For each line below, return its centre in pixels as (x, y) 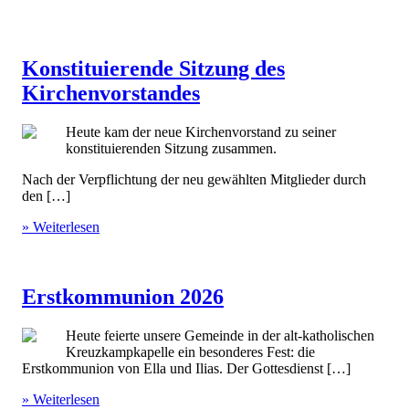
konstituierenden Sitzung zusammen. (171, 148)
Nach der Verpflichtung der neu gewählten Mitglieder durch (194, 179)
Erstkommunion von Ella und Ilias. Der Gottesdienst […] (186, 368)
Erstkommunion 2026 (123, 296)
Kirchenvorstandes (111, 93)
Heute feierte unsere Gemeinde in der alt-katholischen (220, 335)
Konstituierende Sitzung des (153, 68)
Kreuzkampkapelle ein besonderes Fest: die (190, 351)
